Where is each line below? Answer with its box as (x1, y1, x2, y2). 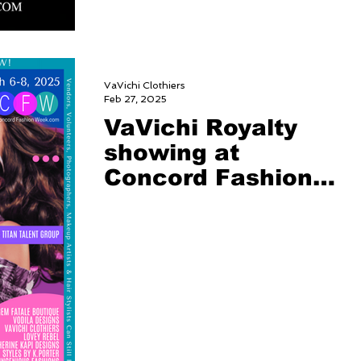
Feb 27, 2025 (104, 93, 167, 105)
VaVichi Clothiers (104, 80, 185, 92)
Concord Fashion (104, 165, 313, 191)
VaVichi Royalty (104, 115, 297, 141)
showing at (104, 140, 239, 166)
